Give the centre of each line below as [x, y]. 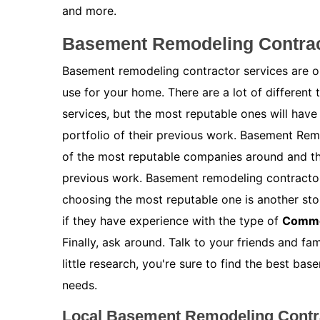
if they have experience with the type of [172, 221]
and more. [89, 11]
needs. [80, 285]
